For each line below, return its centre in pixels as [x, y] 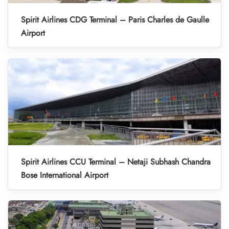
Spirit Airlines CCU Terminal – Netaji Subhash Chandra [116, 162]
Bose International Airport [65, 175]
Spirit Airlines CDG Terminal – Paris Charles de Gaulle [115, 20]
